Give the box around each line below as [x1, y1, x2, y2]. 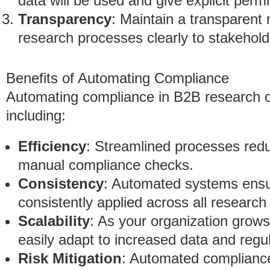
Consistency [18, 175, 104, 192]
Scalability [18, 213, 90, 229]
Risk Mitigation [18, 250, 122, 266]
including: [6, 107, 66, 124]
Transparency [18, 11, 111, 27]
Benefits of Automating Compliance [6, 70, 229, 86]
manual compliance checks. [18, 157, 193, 173]
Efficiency [18, 138, 86, 154]
